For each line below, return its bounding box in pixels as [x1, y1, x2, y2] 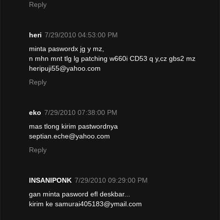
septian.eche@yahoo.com [29, 132, 110, 140]
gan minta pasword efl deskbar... [29, 190, 130, 198]
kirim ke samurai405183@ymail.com [29, 200, 142, 208]
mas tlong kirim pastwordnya [29, 122, 118, 131]
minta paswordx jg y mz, [29, 45, 104, 53]
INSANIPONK [29, 176, 72, 185]
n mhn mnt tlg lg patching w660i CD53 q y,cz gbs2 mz [29, 55, 195, 63]
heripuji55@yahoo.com [29, 64, 101, 73]
